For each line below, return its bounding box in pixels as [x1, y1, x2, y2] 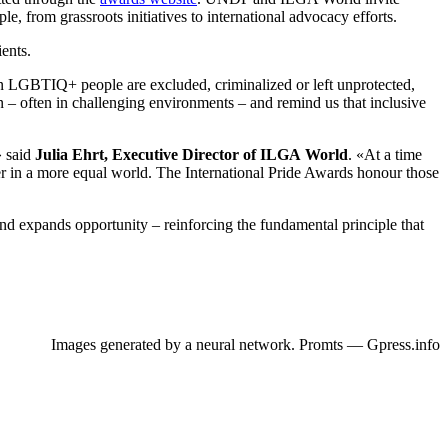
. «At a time [348, 146, 422, 164]
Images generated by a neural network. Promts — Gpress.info [51, 336, 440, 354]
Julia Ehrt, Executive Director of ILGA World [35, 146, 348, 164]
